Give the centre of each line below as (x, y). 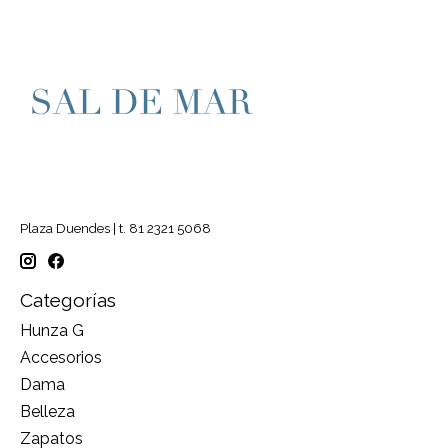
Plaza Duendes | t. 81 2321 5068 (115, 228)
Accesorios (61, 358)
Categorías (68, 299)
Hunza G (52, 331)
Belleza (47, 412)
